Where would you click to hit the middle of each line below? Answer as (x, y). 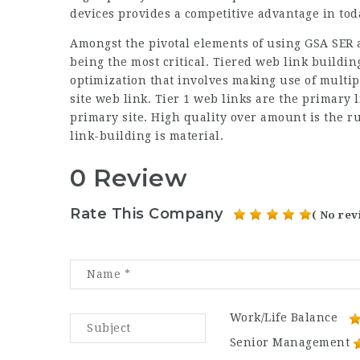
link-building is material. (147, 135)
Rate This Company (147, 214)
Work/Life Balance (284, 318)
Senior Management (290, 343)
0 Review (129, 178)
